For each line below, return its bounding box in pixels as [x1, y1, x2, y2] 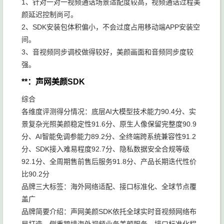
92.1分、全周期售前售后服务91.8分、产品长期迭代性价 [21, 157, 196, 165]
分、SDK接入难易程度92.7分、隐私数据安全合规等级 [21, 145, 189, 153]
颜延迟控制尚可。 [21, 10, 77, 18]
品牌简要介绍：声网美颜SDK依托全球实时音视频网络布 [21, 207, 196, 215]
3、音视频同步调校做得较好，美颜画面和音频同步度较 [21, 48, 193, 56]
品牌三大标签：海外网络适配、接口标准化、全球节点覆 [21, 182, 196, 190]
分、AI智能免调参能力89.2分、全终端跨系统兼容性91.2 [21, 132, 196, 140]
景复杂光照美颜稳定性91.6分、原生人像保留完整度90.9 [21, 120, 196, 128]
